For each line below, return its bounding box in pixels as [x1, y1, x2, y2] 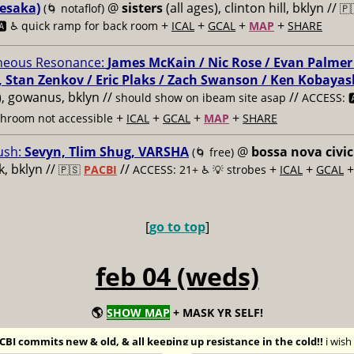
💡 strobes [213, 162, 266, 177]
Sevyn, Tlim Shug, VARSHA [24, 143, 189, 160]
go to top [149, 218, 205, 235]
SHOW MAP [106, 305, 170, 320]
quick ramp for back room [21, 18, 158, 33]
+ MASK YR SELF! [169, 305, 263, 320]
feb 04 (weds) [95, 259, 259, 293]
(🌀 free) [192, 145, 234, 160]
